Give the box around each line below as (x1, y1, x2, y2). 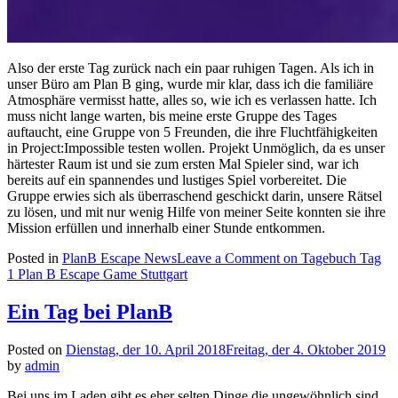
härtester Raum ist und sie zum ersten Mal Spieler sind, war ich (7, 156, 359, 172)
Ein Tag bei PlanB (7, 300, 172, 324)
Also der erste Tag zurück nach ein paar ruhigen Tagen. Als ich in (7, 60, 374, 76)
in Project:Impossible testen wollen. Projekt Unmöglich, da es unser (7, 140, 385, 156)
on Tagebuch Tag (280, 251, 381, 267)
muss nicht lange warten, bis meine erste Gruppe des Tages (7, 108, 337, 124)
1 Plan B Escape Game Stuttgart (7, 267, 187, 283)
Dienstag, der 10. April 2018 (66, 342, 226, 358)
